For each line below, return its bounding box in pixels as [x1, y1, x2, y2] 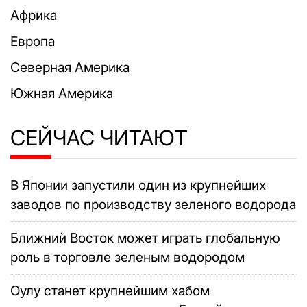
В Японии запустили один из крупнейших [10, 177, 266, 193]
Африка [10, 8, 57, 23]
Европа [10, 34, 55, 49]
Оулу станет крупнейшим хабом [10, 283, 210, 299]
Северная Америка [10, 60, 130, 75]
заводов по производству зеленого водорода [10, 197, 296, 212]
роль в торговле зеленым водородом [10, 249, 245, 265]
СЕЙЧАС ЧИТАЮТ [10, 125, 188, 150]
